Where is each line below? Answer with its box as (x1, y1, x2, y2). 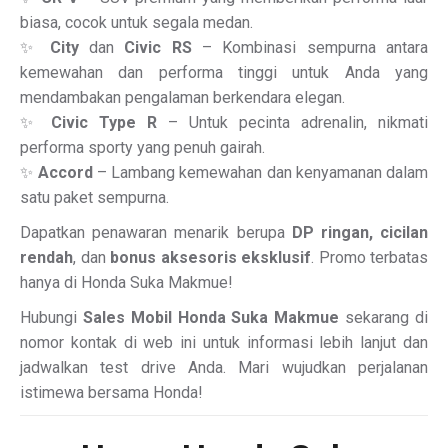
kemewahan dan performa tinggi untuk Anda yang (20, 63, 428, 82)
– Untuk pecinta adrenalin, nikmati (157, 113, 428, 132)
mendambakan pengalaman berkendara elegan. (20, 88, 345, 107)
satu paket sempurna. (20, 188, 169, 207)
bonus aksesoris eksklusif (110, 248, 311, 267)
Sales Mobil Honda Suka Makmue (82, 308, 340, 327)
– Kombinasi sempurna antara (191, 38, 429, 57)
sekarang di (339, 308, 429, 327)
